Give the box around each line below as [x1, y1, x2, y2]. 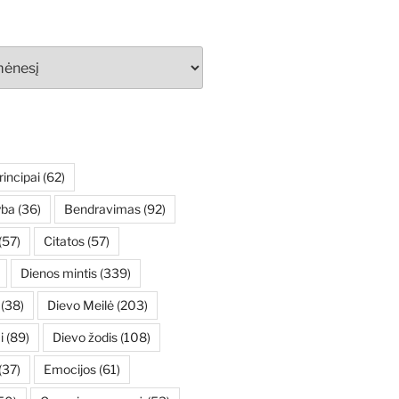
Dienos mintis [20, 265, 97, 281]
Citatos [43, 233, 85, 249]
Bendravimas [63, 201, 141, 217]
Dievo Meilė [46, 297, 114, 313]
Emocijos [43, 362, 96, 378]
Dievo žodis [52, 330, 118, 346]
